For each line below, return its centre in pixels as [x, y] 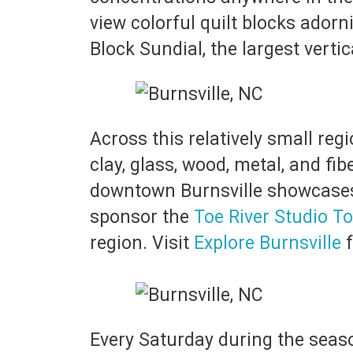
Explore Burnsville [268, 243]
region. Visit [142, 243]
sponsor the [142, 217]
